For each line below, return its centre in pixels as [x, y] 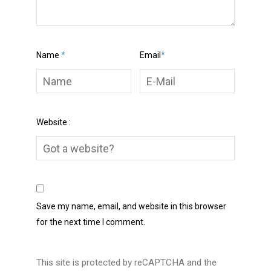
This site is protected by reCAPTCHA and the [126, 263]
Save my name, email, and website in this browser [131, 207]
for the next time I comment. [90, 222]
